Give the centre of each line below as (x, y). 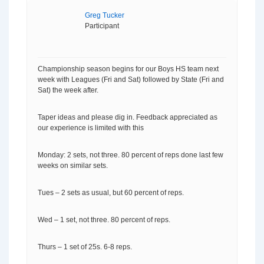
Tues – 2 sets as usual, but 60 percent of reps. (111, 193)
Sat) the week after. (68, 90)
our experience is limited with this (91, 128)
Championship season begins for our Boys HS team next (128, 69)
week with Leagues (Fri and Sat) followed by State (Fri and (131, 80)
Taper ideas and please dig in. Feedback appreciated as (128, 117)
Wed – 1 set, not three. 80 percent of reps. (104, 220)
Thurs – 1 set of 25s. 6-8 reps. (85, 247)
